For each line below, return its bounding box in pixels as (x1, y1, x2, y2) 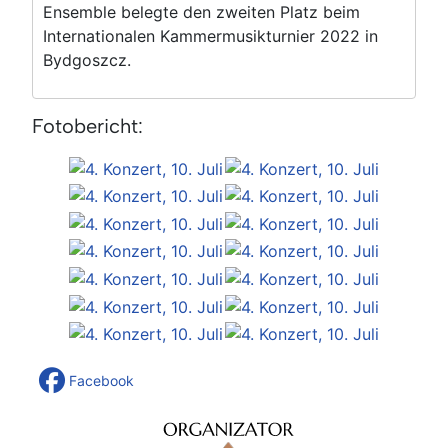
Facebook (69, 372, 134, 390)
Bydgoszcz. (43, 49, 131, 70)
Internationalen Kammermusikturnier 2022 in (43, 25, 378, 46)
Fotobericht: (32, 113, 143, 138)
